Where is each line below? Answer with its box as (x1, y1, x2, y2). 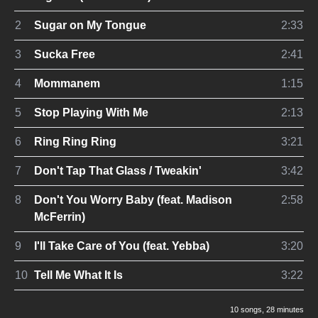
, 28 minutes (262, 305, 304, 314)
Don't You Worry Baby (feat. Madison (34, 194, 232, 206)
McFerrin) (34, 211, 85, 223)
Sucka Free (34, 48, 95, 60)
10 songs (230, 305, 262, 314)
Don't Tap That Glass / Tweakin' (34, 165, 202, 177)
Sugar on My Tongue (34, 19, 146, 31)
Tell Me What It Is (34, 269, 123, 281)
